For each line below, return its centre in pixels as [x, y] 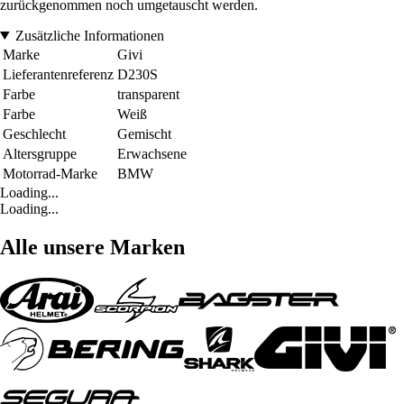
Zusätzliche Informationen [89, 35]
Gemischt [144, 133]
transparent [148, 94]
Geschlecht [34, 133]
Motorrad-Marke [50, 173]
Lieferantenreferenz [58, 74]
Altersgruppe [40, 153]
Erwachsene [152, 153]
